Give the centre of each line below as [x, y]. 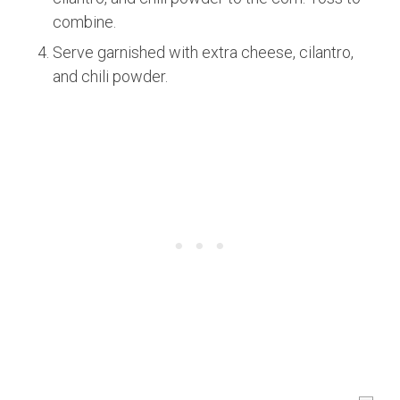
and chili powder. [111, 76]
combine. [85, 21]
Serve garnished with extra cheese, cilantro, [204, 52]
